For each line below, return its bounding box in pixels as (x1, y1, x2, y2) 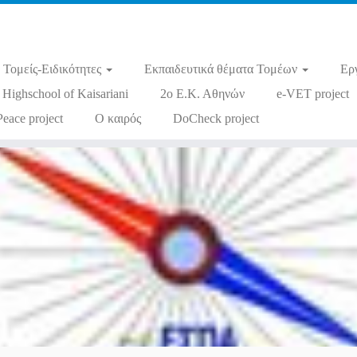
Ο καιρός (94, 112, 141, 125)
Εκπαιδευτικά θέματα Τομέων (143, 62, 300, 76)
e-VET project (276, 87, 349, 100)
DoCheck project (172, 112, 259, 125)
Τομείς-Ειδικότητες (2, 62, 104, 76)
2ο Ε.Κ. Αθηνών (159, 87, 245, 100)
